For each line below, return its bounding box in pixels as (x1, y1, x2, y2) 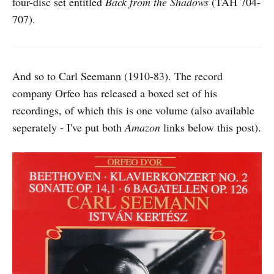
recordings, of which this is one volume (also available (12, 102, 254, 117)
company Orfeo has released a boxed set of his (12, 85, 217, 100)
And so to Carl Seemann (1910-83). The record (12, 68, 223, 83)
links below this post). (160, 119, 261, 135)
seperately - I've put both (12, 119, 122, 135)
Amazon (122, 119, 160, 135)
